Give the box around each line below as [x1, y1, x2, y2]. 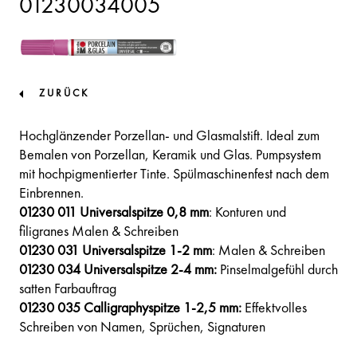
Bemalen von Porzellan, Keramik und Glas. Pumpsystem [19, 148, 321, 163]
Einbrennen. [19, 186, 84, 201]
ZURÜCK [39, 88, 89, 99]
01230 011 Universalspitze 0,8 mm [19, 206, 209, 220]
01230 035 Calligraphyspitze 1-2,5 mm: [19, 301, 241, 316]
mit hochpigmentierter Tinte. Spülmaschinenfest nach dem [19, 167, 329, 182]
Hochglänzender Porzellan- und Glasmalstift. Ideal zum [19, 129, 320, 143]
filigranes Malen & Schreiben [19, 225, 178, 239]
